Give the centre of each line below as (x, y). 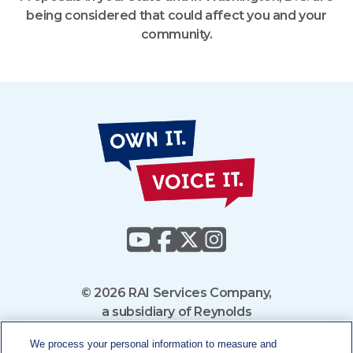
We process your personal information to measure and (154, 344)
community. (176, 34)
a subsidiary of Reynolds (176, 312)
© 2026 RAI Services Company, (176, 293)
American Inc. (176, 331)
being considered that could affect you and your (176, 15)
